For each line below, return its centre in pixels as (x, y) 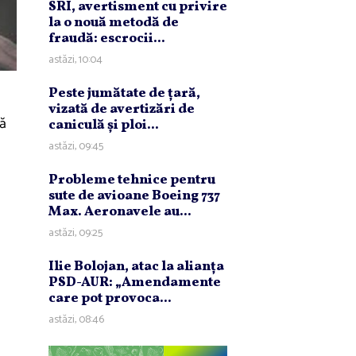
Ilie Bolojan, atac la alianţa (136, 267)
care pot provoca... (110, 299)
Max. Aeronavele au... (120, 212)
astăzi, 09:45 (76, 147)
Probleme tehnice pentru (132, 180)
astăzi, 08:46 (76, 320)
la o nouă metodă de (114, 23)
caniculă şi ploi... (104, 126)
